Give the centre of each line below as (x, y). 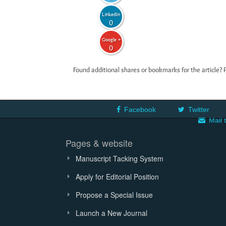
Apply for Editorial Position (117, 177)
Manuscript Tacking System (120, 158)
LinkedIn (111, 14)
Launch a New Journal (111, 213)
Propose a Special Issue (114, 195)
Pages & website (99, 143)
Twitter (199, 109)
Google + (111, 39)
